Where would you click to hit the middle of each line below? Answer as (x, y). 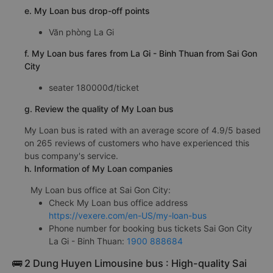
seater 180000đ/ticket (94, 87)
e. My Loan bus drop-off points (87, 11)
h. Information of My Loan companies (99, 168)
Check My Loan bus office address (118, 203)
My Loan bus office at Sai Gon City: (101, 190)
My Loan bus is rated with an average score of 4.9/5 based (143, 130)
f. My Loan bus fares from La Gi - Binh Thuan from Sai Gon (141, 53)
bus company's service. (71, 156)
